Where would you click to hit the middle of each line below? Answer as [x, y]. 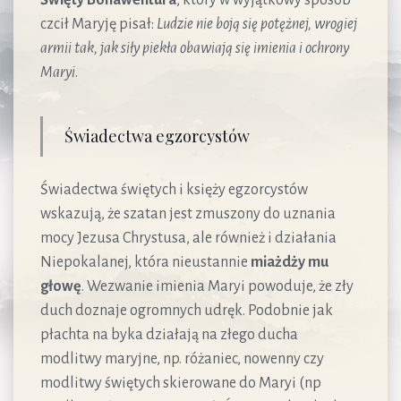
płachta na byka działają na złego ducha [169, 334]
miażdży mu [290, 262]
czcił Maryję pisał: [98, 24]
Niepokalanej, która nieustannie [145, 262]
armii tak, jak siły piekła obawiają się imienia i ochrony [195, 48]
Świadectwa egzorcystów [157, 136]
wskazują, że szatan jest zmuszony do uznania [188, 213]
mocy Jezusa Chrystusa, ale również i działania [188, 238]
